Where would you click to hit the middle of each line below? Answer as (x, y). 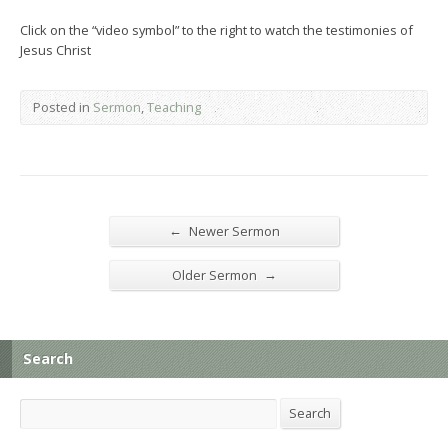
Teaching (174, 106)
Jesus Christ (55, 49)
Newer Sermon (232, 230)
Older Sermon (215, 274)
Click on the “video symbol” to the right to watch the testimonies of (216, 29)
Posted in (63, 106)
